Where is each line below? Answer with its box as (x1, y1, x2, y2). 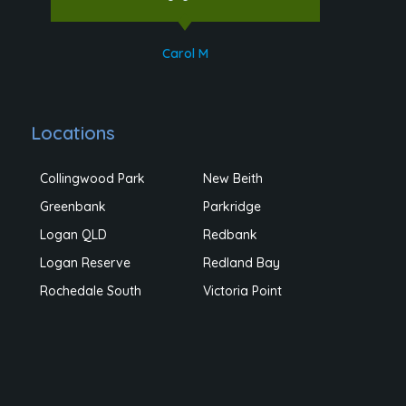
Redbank (202, 226, 257, 243)
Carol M (161, 44, 208, 62)
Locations (31, 121, 116, 144)
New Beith (202, 169, 263, 187)
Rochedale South (40, 282, 142, 299)
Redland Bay (202, 254, 280, 271)
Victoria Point (202, 282, 282, 299)
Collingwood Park (40, 169, 146, 187)
